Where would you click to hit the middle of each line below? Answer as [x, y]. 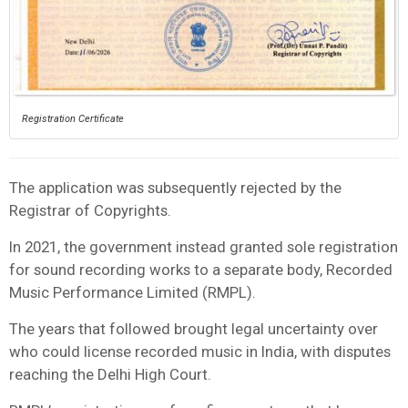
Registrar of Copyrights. [90, 210]
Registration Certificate [73, 118]
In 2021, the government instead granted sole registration [204, 246]
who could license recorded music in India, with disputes [200, 351]
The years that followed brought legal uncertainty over [194, 328]
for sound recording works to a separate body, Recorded [201, 269]
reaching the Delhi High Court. [110, 374]
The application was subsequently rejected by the [175, 187]
